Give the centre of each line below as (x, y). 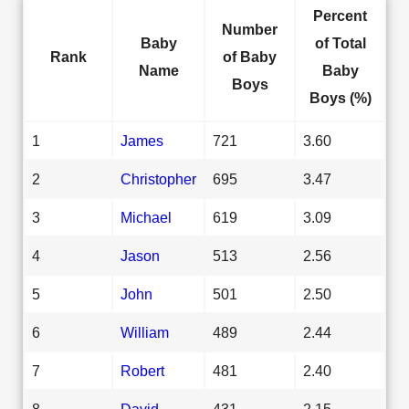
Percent (340, 15)
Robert (142, 370)
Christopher (158, 178)
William (145, 332)
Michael (146, 217)
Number (250, 29)
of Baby (250, 56)
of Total (340, 42)
